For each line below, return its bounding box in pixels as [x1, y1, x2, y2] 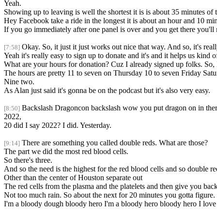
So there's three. [4, 156, 52, 165]
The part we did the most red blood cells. [4, 147, 128, 156]
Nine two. [4, 77, 34, 86]
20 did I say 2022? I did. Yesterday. [4, 121, 111, 130]
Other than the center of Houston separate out [4, 173, 142, 182]
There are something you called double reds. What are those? [22, 139, 208, 147]
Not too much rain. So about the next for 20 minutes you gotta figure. [4, 191, 215, 200]
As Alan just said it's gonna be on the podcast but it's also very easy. [4, 86, 210, 95]
